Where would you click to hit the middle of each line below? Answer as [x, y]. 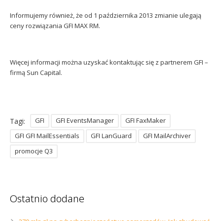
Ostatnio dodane [47, 199]
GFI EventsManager [85, 120]
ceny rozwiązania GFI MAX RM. [55, 26]
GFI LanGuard [111, 136]
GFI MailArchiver [167, 136]
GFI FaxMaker [146, 120]
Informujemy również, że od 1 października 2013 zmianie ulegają [106, 15]
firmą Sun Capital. [36, 73]
